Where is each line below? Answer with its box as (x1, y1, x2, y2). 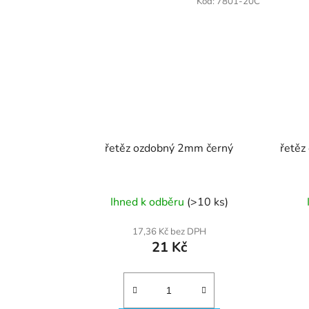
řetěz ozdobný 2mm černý (105, 140, 234, 156)
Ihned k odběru (110, 194, 187, 210)
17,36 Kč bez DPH (132, 225, 206, 238)
